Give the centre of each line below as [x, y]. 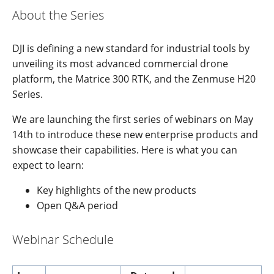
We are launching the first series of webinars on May [133, 120]
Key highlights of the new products [117, 191]
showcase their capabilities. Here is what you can [125, 150]
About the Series [58, 15]
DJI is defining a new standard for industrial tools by [131, 49]
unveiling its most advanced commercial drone [120, 64]
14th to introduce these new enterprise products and [135, 135]
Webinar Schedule [65, 239]
